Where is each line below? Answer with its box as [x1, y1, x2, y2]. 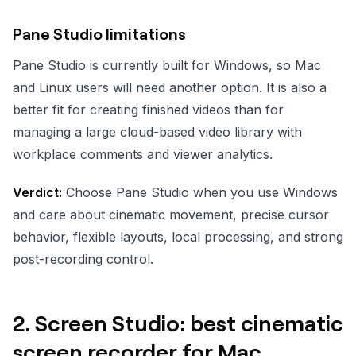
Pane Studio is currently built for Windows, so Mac [13, 56, 321, 73]
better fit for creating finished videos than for [13, 101, 284, 118]
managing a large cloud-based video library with [13, 123, 302, 140]
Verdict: [13, 184, 62, 200]
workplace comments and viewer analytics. [13, 145, 273, 162]
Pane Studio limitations [13, 23, 186, 43]
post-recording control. [13, 250, 153, 267]
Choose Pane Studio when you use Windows [62, 184, 338, 200]
